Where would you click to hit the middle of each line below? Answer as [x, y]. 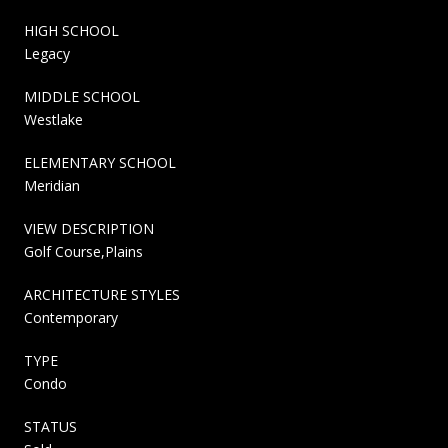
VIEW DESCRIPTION [89, 228]
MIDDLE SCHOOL [82, 96]
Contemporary [71, 317]
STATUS [50, 426]
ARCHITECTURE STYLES [102, 294]
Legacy [47, 53]
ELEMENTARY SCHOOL [100, 162]
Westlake [53, 119]
